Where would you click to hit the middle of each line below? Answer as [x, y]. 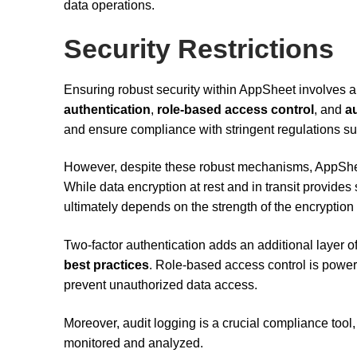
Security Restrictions [199, 49]
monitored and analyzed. [133, 343]
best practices [106, 265]
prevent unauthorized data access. [161, 285]
